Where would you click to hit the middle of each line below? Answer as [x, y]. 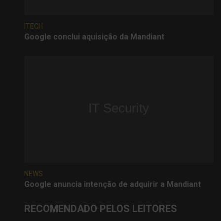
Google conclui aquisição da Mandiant [94, 37]
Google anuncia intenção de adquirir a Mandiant [112, 184]
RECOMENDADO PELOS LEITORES [101, 208]
